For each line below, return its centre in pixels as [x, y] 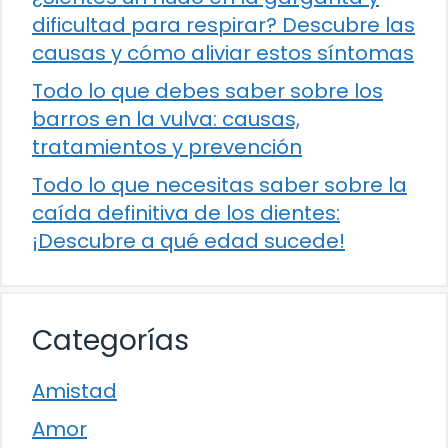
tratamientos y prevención [167, 147]
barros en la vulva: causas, [166, 119]
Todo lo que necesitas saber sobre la [219, 185]
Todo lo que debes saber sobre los [207, 91]
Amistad [74, 391]
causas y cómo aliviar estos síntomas [223, 53]
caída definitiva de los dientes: [186, 213]
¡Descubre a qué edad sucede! [188, 241]
